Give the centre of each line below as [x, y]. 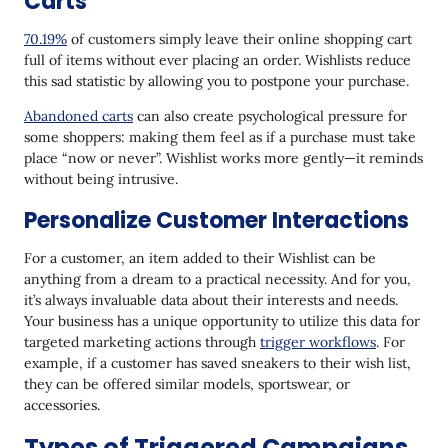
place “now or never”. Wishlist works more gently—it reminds [223, 157]
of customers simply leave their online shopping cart [239, 38]
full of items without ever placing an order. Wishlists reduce [217, 59]
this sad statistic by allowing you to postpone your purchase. [216, 80]
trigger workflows [318, 341]
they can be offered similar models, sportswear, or [187, 383]
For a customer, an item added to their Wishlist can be [200, 257]
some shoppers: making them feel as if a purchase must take [220, 136]
